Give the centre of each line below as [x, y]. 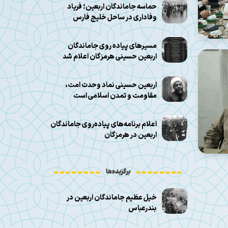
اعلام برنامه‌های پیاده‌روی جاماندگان [104, 125]
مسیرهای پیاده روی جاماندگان [112, 46]
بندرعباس [143, 208]
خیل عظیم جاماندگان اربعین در [112, 197]
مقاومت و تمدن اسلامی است [115, 96]
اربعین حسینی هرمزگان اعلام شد [110, 57]
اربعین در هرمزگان [131, 135]
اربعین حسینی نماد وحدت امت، [111, 85]
